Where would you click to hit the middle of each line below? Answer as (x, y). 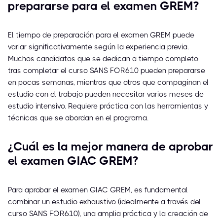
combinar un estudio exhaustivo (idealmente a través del (104, 202)
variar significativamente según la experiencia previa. (98, 47)
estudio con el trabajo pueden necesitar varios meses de (106, 94)
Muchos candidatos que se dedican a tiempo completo (103, 59)
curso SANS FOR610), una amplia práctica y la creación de (108, 214)
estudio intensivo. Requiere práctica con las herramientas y (108, 106)
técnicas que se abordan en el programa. (78, 118)
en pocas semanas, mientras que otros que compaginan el (108, 83)
